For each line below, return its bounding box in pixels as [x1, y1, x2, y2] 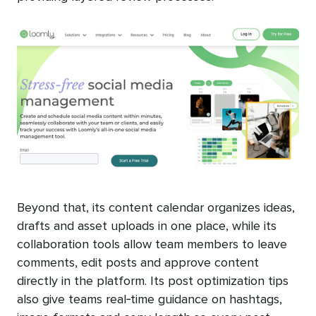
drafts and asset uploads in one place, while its [17, 220, 276, 233]
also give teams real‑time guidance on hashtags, [17, 293, 282, 307]
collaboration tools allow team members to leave [17, 238, 287, 252]
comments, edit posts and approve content [17, 257, 259, 270]
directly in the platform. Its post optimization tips [17, 275, 288, 288]
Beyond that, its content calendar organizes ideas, [17, 202, 295, 215]
